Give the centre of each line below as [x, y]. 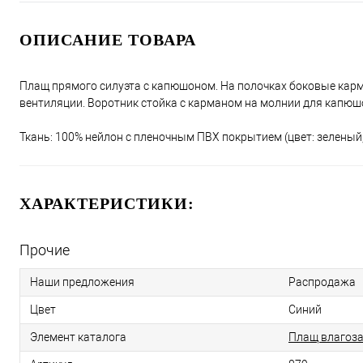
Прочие [45, 250]
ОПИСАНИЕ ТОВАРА [108, 40]
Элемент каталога [78, 337]
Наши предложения [82, 282]
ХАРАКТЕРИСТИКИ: [107, 204]
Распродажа [322, 282]
